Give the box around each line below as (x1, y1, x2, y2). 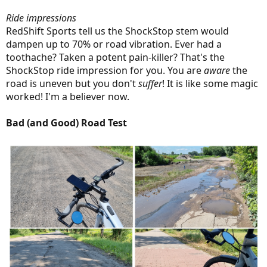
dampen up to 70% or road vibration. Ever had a (6, 38, 222, 51)
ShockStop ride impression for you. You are (6, 64, 204, 77)
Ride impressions (6, 11, 76, 25)
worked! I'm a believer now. (6, 90, 129, 104)
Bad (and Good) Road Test (6, 116, 127, 130)
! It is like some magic (162, 77, 258, 91)
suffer (138, 77, 162, 91)
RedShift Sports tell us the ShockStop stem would (6, 24, 229, 38)
